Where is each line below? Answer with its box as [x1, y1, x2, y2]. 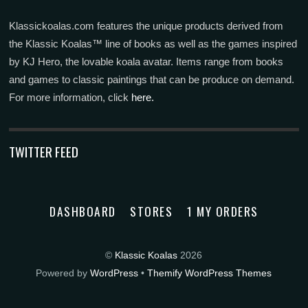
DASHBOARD [49, 202, 116, 221]
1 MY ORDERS [187, 202, 258, 221]
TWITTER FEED [9, 142, 79, 162]
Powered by [36, 267, 91, 278]
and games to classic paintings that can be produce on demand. [9, 73, 295, 85]
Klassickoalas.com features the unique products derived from [9, 19, 284, 32]
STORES [130, 202, 173, 221]
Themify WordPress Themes [147, 267, 272, 278]
